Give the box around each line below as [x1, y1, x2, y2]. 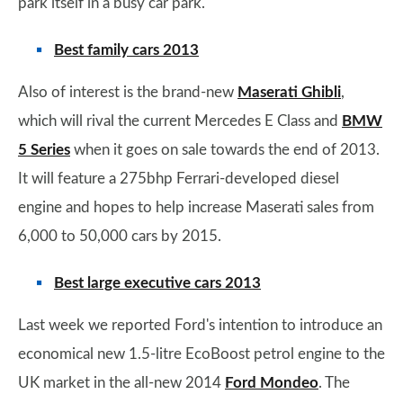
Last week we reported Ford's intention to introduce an [18, 318, 382, 333]
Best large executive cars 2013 [54, 275, 261, 291]
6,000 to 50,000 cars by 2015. [18, 228, 221, 244]
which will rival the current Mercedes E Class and [18, 113, 342, 129]
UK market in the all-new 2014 [18, 375, 225, 390]
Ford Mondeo [225, 375, 318, 390]
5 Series [18, 142, 70, 157]
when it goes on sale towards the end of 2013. [70, 142, 380, 157]
